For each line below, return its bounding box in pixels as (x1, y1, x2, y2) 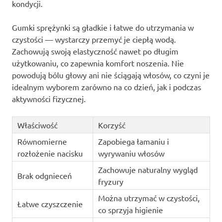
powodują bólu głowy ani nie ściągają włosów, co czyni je (12, 70, 210, 80)
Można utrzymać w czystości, (98, 193, 200, 203)
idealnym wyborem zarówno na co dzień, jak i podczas (12, 82, 201, 92)
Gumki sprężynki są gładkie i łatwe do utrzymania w (12, 22, 194, 33)
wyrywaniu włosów (98, 148, 165, 159)
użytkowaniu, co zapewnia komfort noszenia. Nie (12, 58, 184, 68)
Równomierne (17, 136, 67, 147)
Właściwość (17, 120, 57, 130)
